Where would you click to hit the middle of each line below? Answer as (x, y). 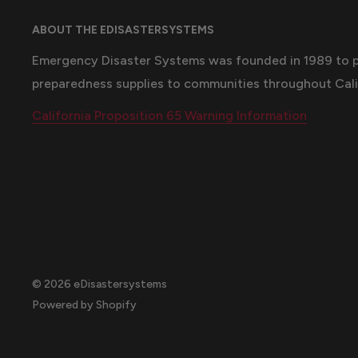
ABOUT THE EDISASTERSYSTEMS (123, 30)
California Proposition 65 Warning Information (169, 115)
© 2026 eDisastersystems (99, 284)
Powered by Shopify (84, 304)
